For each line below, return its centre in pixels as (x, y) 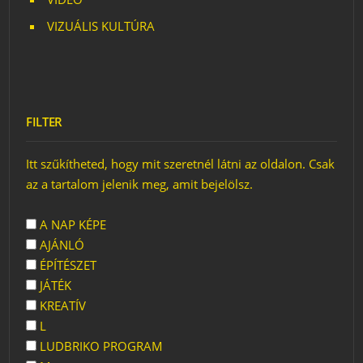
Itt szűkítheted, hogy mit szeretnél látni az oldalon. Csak (181, 164)
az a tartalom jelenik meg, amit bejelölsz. (140, 184)
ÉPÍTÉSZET (67, 265)
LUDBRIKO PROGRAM (100, 346)
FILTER (44, 122)
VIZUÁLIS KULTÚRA (101, 26)
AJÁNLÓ (61, 245)
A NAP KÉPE (72, 224)
